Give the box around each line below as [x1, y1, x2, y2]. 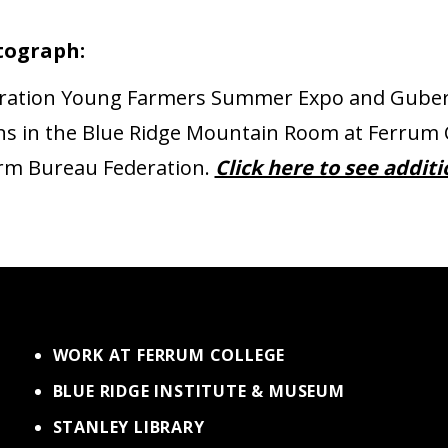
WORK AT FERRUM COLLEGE [52, 343, 286, 366]
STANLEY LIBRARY [52, 415, 205, 438]
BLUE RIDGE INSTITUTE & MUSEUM [52, 379, 345, 402]
